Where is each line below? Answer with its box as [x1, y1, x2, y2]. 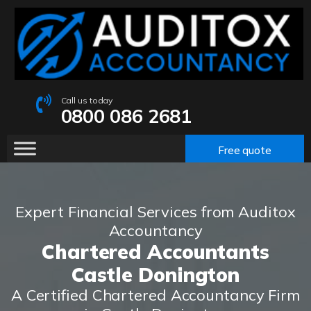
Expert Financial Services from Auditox [15, 202, 296, 222]
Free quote [217, 143, 271, 157]
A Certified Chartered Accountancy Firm [10, 285, 301, 305]
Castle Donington [71, 262, 240, 287]
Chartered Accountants [42, 239, 269, 264]
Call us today [60, 95, 113, 106]
